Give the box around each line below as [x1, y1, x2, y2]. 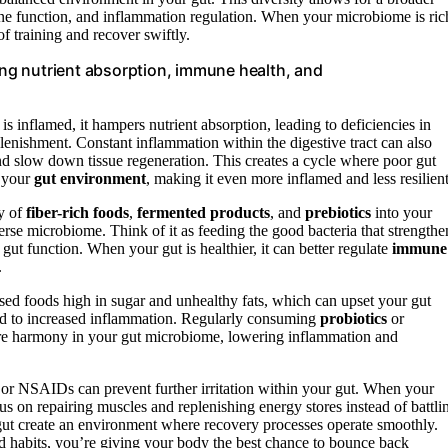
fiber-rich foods [26, 203, 129, 221]
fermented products [137, 203, 270, 221]
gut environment [34, 169, 146, 187]
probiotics [320, 309, 387, 327]
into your [371, 203, 432, 221]
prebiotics [305, 203, 371, 221]
